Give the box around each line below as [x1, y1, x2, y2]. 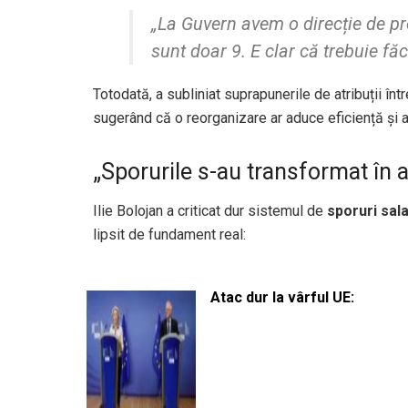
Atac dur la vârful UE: [210, 288, 354, 306]
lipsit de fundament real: [93, 225, 246, 243]
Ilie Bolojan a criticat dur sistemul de [93, 201, 327, 219]
